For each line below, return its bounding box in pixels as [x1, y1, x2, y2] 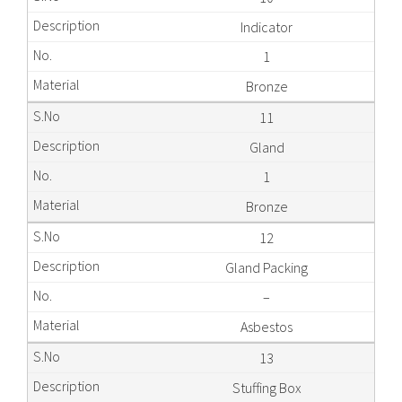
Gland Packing [225, 258, 309, 276]
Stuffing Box [232, 379, 301, 397]
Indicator [240, 18, 293, 36]
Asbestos [240, 318, 293, 336]
